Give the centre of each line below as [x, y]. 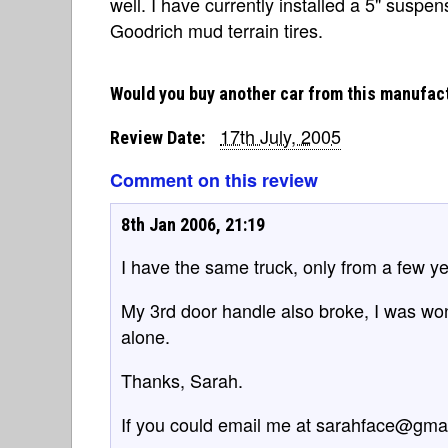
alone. [145, 335]
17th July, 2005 [280, 135]
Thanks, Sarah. [182, 379]
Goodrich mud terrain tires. [216, 29]
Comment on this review [214, 179]
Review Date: [157, 137]
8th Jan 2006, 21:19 [193, 224]
